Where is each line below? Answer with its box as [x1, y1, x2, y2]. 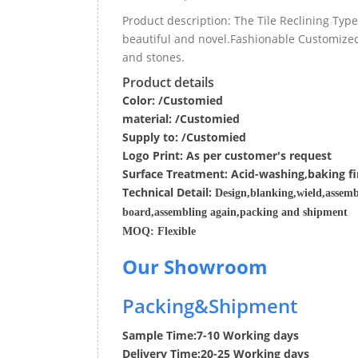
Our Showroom [122, 253, 268, 280]
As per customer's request [183, 148, 332, 163]
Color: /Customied [122, 93, 223, 108]
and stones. [122, 50, 185, 65]
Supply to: [122, 129, 181, 145]
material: [122, 111, 172, 126]
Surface [122, 166, 166, 181]
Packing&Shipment [122, 292, 297, 319]
